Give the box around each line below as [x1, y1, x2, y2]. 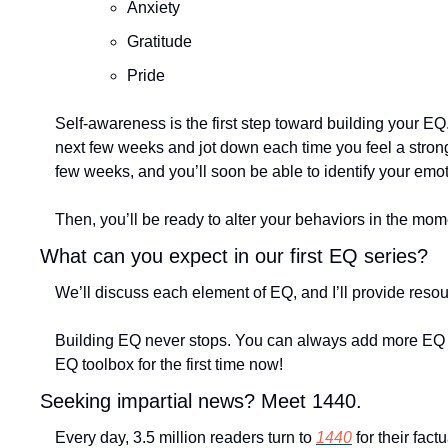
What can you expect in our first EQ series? [40, 245, 428, 267]
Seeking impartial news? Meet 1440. [40, 390, 362, 412]
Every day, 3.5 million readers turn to [55, 429, 316, 446]
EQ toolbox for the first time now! [55, 356, 283, 373]
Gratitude [127, 33, 196, 50]
